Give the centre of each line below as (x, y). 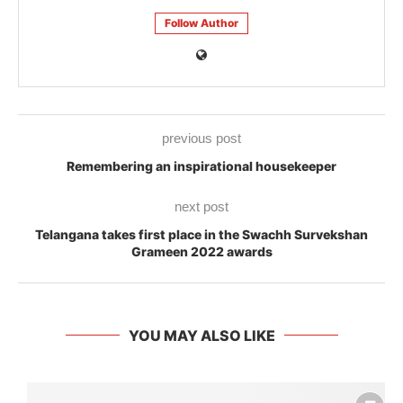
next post (201, 206)
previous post (201, 138)
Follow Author (201, 22)
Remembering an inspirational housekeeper (201, 166)
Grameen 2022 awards (201, 251)
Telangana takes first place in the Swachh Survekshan (201, 234)
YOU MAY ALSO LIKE (201, 335)
